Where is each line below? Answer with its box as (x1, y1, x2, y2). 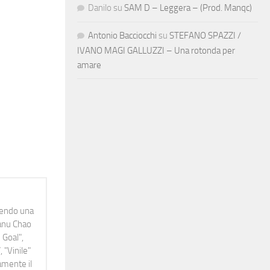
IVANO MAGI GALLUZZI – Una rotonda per (77, 45, 235, 56)
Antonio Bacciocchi (88, 30, 157, 41)
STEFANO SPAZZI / (169, 30, 241, 41)
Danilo (88, 2, 111, 13)
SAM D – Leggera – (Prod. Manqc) (124, 2, 252, 13)
